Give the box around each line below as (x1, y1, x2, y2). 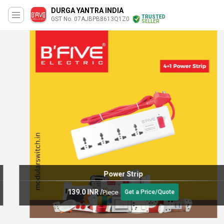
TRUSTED (141, 14, 165, 19)
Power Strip (92, 170, 131, 178)
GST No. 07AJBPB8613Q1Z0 (51, 15, 129, 22)
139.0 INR (56, 187, 87, 196)
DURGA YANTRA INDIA (51, 6, 123, 14)
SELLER (141, 18, 159, 24)
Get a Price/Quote (113, 188, 163, 195)
